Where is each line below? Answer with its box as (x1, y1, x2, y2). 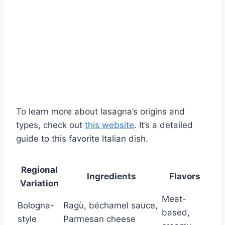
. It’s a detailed (134, 120, 193, 130)
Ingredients (87, 171, 136, 181)
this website (85, 120, 134, 130)
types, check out (16, 120, 85, 130)
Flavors (169, 171, 200, 181)
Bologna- (18, 200, 54, 210)
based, (162, 207, 190, 217)
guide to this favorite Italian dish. (16, 133, 148, 144)
